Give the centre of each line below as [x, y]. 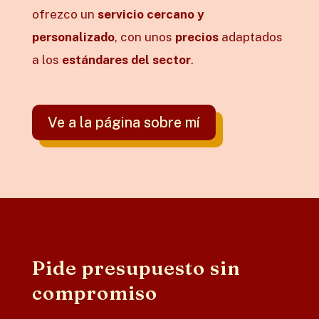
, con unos [145, 37]
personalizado [73, 37]
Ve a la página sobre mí [124, 123]
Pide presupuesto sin [136, 268]
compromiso [94, 293]
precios [197, 37]
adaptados [250, 37]
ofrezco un [64, 15]
